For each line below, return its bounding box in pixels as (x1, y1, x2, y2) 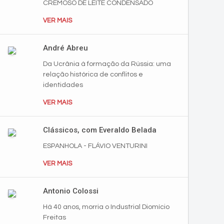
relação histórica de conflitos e (43, 71, 143, 78)
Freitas (43, 214, 66, 221)
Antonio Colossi (43, 186, 98, 195)
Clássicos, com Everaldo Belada (43, 125, 156, 134)
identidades (43, 81, 83, 88)
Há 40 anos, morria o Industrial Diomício (43, 203, 169, 210)
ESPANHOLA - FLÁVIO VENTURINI (43, 142, 147, 149)
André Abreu (43, 43, 88, 52)
